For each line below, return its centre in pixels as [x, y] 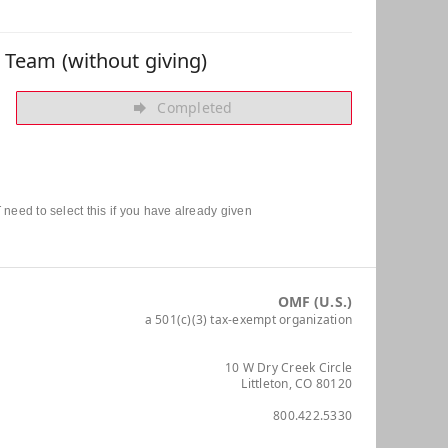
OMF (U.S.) [314, 301]
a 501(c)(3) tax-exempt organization [248, 319]
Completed [195, 107]
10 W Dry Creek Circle [288, 367]
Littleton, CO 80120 [296, 383]
